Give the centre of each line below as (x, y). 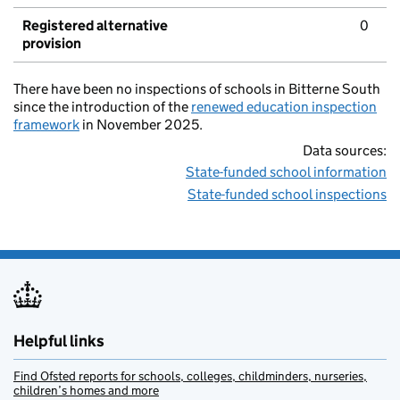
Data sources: (345, 151)
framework (46, 125)
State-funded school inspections (287, 195)
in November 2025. (141, 125)
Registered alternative (95, 26)
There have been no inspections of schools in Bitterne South (197, 89)
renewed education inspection (284, 107)
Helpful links (59, 342)
